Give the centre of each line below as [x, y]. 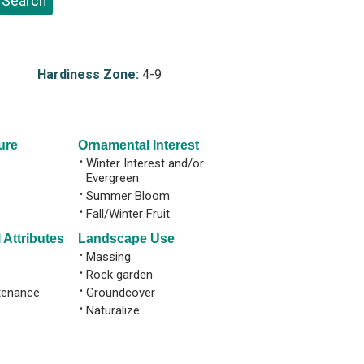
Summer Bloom [128, 195]
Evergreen [113, 178]
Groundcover [121, 292]
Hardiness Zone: [88, 75]
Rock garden [119, 274]
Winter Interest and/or [145, 163]
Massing [108, 256]
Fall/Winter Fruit [128, 213]
